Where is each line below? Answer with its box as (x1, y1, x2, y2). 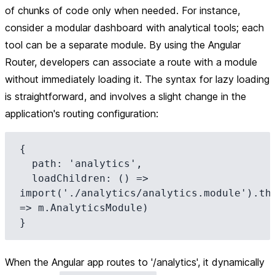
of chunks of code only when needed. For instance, (5, 4, 240, 17)
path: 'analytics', (20, 158, 32, 169)
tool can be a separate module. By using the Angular (5, 39, 241, 51)
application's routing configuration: (5, 107, 158, 120)
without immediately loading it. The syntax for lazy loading (5, 73, 269, 85)
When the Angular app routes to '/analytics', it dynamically (5, 256, 265, 268)
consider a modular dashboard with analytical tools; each (5, 21, 264, 34)
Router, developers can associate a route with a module (5, 56, 257, 68)
